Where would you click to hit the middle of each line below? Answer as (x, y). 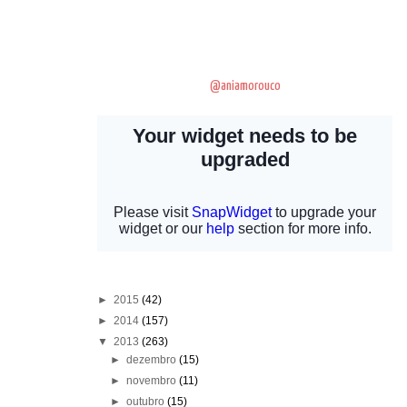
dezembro (153, 360)
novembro (153, 381)
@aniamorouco (245, 86)
